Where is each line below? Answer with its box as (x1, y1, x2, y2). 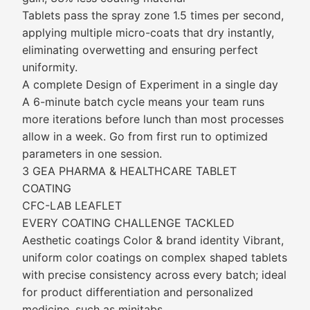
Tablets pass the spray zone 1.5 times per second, (22, 8, 284, 22)
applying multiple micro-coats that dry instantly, (22, 26, 274, 39)
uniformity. (22, 60, 77, 74)
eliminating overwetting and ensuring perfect (22, 43, 258, 57)
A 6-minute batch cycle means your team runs (22, 95, 264, 109)
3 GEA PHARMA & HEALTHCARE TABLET (22, 164, 237, 178)
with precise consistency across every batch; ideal (22, 268, 286, 282)
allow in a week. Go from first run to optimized (22, 129, 268, 143)
